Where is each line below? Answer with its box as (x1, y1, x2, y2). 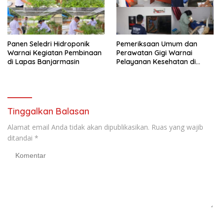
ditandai (7, 133, 35, 143)
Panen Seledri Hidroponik (7, 39, 90, 48)
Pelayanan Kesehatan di (116, 57, 196, 66)
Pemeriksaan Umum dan (116, 39, 197, 48)
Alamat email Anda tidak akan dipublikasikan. (7, 122, 149, 132)
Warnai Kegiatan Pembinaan (7, 48, 102, 57)
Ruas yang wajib (151, 122, 203, 132)
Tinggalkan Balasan (7, 105, 89, 117)
